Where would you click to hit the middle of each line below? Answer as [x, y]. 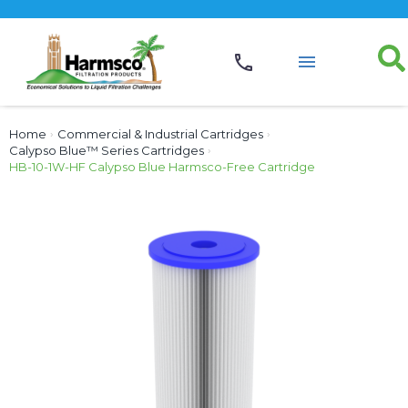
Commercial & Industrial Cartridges [160, 133]
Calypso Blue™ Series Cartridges [107, 150]
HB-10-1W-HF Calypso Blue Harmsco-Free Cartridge [162, 166]
